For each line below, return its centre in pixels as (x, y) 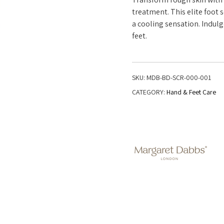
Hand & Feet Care (191, 92)
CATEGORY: (149, 92)
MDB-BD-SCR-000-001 (179, 77)
